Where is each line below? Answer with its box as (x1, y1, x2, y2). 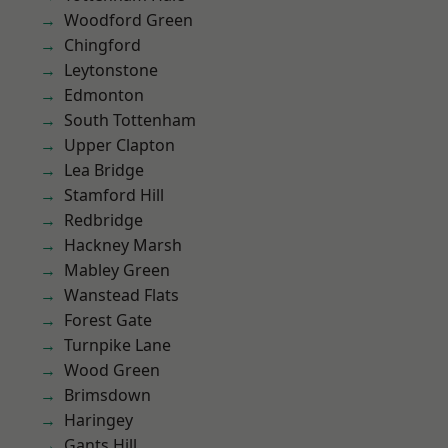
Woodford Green (64, 9, 193, 31)
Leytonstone (64, 59, 158, 81)
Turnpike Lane (64, 334, 171, 356)
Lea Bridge (64, 159, 144, 181)
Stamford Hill (64, 184, 164, 206)
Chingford (64, 34, 141, 56)
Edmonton (64, 84, 144, 106)
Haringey (64, 409, 133, 431)
